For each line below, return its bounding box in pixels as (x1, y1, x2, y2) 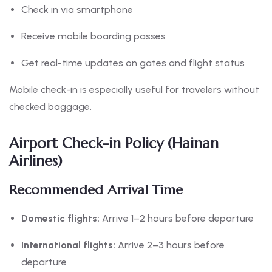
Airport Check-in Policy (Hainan (9, 134, 219, 153)
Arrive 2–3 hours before (115, 239, 225, 251)
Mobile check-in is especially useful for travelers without (9, 84, 259, 96)
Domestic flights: (21, 212, 100, 225)
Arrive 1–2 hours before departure (100, 212, 254, 225)
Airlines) (9, 152, 63, 171)
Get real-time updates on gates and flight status (21, 57, 245, 69)
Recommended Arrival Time (9, 182, 183, 199)
